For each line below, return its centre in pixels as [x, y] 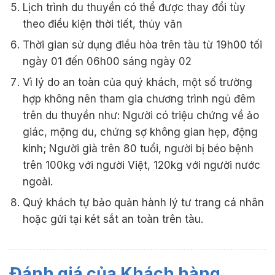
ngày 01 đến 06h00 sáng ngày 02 [107, 61]
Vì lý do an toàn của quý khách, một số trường [138, 82]
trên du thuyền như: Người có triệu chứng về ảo [141, 115]
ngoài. [38, 181]
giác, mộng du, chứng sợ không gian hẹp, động [141, 132]
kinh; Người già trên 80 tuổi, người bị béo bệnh [138, 148]
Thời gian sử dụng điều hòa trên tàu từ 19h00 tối [143, 45]
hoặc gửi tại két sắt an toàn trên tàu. [113, 219]
